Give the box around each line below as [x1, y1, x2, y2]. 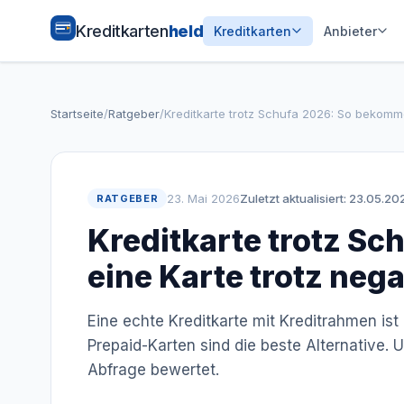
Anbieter [324, 23, 378, 39]
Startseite [50, 106, 104, 121]
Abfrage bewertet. [87, 361, 219, 379]
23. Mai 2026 [167, 190, 241, 206]
